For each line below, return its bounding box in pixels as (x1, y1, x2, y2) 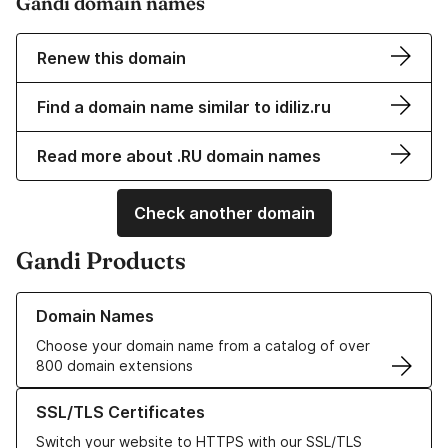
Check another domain (133, 203, 315, 224)
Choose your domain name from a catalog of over (36, 337, 370, 355)
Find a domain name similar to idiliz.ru (37, 97, 331, 118)
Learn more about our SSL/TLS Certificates (16, 389, 305, 407)
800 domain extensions (36, 357, 193, 375)
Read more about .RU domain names (37, 146, 321, 167)
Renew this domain (37, 48, 186, 69)
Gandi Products (16, 246, 186, 276)
